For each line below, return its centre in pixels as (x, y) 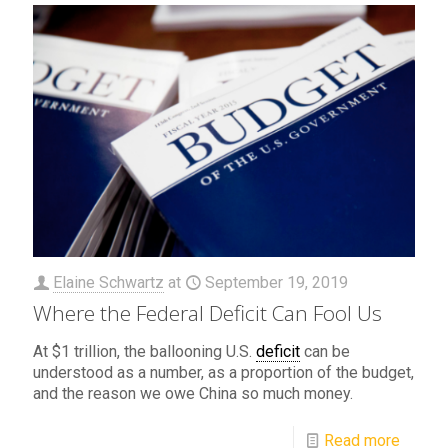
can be (325, 351)
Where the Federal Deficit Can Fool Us (207, 312)
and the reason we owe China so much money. (193, 393)
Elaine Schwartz (108, 282)
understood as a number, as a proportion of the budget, (223, 372)
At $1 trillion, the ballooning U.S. (144, 351)
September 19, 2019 (276, 282)
